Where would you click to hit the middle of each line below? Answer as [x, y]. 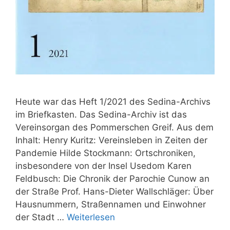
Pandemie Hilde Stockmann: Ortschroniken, [106, 153]
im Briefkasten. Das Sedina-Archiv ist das [101, 114]
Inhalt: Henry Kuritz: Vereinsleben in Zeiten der [111, 140]
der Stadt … [41, 217]
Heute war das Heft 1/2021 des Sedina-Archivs [113, 101]
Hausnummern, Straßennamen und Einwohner [111, 204]
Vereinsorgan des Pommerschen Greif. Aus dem [114, 127]
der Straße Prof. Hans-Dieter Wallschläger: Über [114, 191]
